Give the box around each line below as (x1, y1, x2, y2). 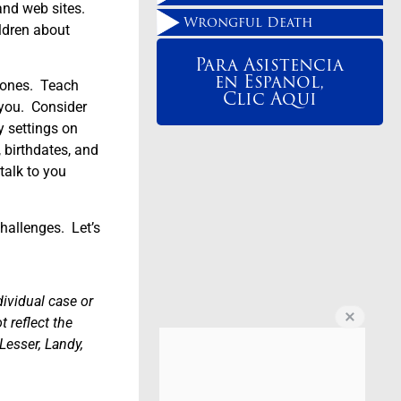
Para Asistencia (195, 51, 345, 79)
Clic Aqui (222, 85, 317, 113)
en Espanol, (215, 68, 325, 96)
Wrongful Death (183, 11, 313, 32)
